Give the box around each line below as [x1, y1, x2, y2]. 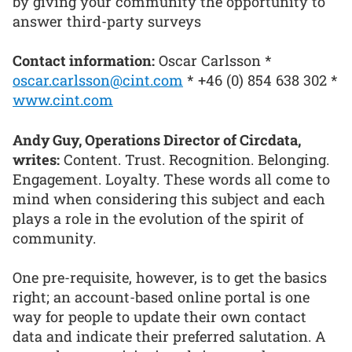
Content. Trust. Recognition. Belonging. [60, 149, 329, 169]
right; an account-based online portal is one [13, 288, 310, 307]
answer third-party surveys [13, 11, 201, 31]
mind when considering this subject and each [13, 189, 325, 208]
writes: [13, 149, 60, 169]
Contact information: [13, 51, 155, 71]
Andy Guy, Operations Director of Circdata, [13, 130, 301, 149]
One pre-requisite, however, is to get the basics [13, 268, 327, 288]
